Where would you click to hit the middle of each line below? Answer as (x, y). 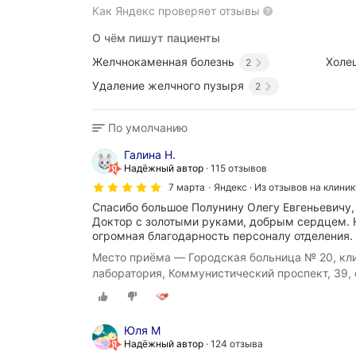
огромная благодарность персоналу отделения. (222, 236)
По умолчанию (148, 128)
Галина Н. (150, 155)
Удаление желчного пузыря (168, 86)
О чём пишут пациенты (156, 38)
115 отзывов (239, 168)
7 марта (187, 188)
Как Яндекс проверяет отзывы (176, 11)
